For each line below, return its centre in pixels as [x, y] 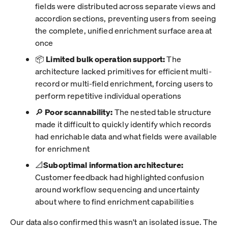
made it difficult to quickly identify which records [123, 124]
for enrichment [62, 148]
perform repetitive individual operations [108, 95]
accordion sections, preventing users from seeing [126, 18]
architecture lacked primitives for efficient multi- [123, 71]
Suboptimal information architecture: [113, 164]
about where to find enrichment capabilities [115, 201]
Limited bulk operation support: [106, 59]
